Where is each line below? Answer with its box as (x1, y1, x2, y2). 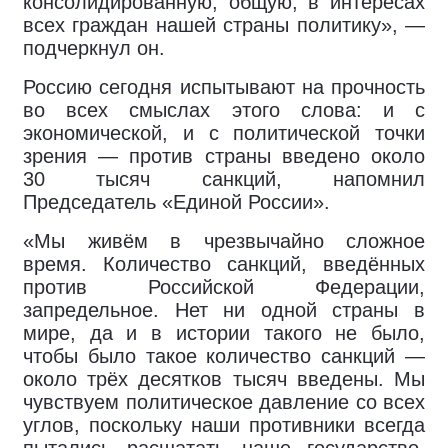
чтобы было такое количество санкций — (23, 345, 425, 367)
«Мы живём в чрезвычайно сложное (23, 230, 425, 252)
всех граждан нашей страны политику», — (23, 14, 425, 36)
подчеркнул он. (23, 37, 165, 59)
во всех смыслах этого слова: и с (23, 99, 425, 121)
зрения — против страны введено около (23, 145, 425, 167)
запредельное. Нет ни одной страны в (23, 299, 425, 321)
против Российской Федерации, (23, 276, 425, 298)
